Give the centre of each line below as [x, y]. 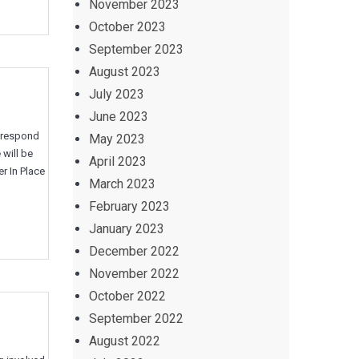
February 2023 [129, 206]
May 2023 [117, 139]
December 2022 [134, 251]
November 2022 [134, 274]
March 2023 [122, 184]
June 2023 [119, 117]
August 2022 [125, 341]
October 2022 [127, 296]
